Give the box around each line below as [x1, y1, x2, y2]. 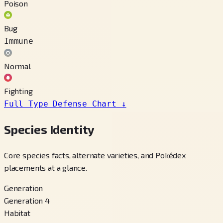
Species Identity [4, 121, 95, 136]
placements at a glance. [4, 162, 87, 172]
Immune [4, 36, 33, 46]
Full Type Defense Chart [4, 99, 116, 109]
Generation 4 [4, 195, 50, 205]
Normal [4, 61, 31, 71]
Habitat [4, 208, 30, 218]
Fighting [4, 86, 33, 96]
